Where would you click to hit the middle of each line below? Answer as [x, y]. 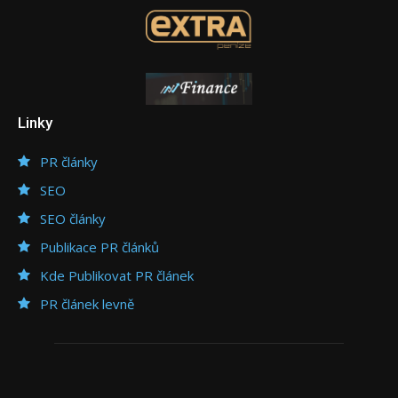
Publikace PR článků [99, 247]
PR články [69, 161]
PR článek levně [87, 303]
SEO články [73, 218]
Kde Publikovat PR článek [117, 275]
